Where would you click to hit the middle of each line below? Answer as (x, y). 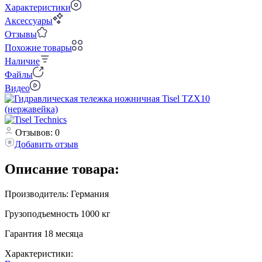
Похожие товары (38, 47)
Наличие (22, 61)
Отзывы (21, 34)
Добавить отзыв (46, 144)
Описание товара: (62, 169)
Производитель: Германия (57, 194)
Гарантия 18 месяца (44, 233)
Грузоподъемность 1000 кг (58, 213)
